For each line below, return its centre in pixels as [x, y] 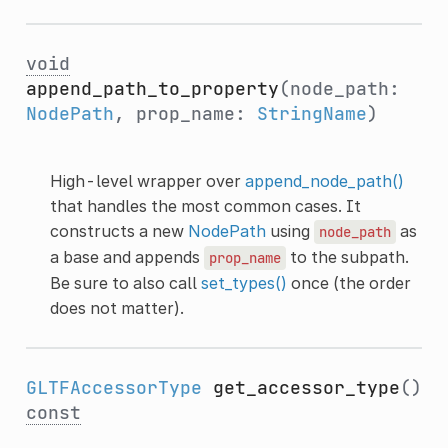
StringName [311, 113]
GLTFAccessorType [113, 387]
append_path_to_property [152, 88]
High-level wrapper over [147, 180]
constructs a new [118, 230]
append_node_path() [324, 180]
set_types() [243, 282]
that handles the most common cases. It [205, 205]
